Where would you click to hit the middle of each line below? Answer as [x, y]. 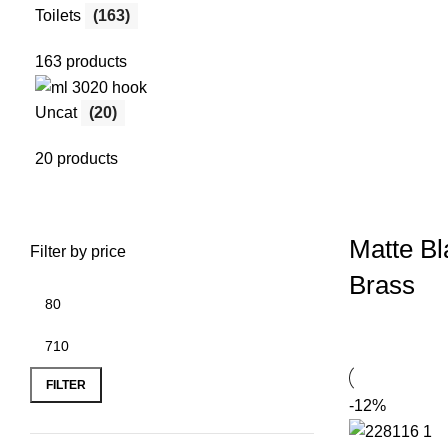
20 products [76, 159]
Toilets [60, 15]
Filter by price [78, 252]
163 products [81, 61]
